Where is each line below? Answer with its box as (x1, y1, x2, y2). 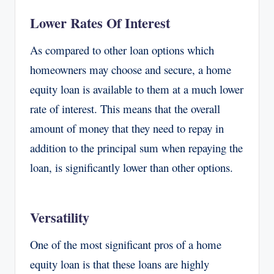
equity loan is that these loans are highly (30, 256, 209, 272)
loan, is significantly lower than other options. (30, 160, 233, 176)
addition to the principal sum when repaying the (30, 140, 243, 156)
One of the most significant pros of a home (30, 237, 221, 253)
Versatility (30, 207, 89, 228)
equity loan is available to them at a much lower (30, 81, 243, 97)
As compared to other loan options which (30, 42, 214, 58)
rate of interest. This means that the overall (30, 101, 220, 117)
